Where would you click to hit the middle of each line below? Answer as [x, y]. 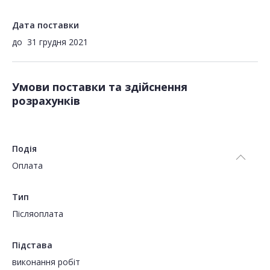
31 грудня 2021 [58, 42]
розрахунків [46, 101]
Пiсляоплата [38, 214]
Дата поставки [46, 25]
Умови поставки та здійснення [100, 87]
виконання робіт [46, 262]
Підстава [32, 245]
